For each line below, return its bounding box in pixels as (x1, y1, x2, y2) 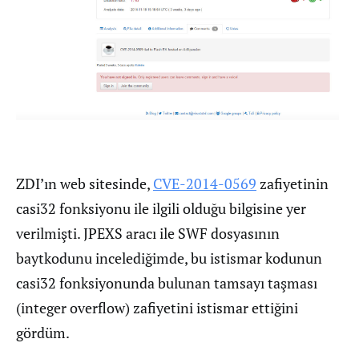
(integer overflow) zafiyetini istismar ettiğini (16, 297, 298, 317)
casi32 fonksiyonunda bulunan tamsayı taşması (16, 272, 317, 292)
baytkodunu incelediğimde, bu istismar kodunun (16, 248, 322, 268)
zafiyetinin (256, 173, 329, 193)
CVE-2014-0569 (153, 173, 256, 193)
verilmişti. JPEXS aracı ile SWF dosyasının (16, 223, 280, 243)
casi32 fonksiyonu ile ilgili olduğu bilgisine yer (16, 198, 306, 218)
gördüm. (16, 322, 70, 342)
